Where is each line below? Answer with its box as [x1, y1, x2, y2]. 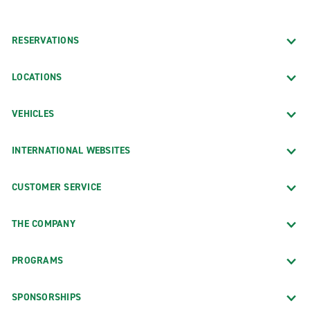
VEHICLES [12, 107, 54, 120]
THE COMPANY [12, 217, 75, 230]
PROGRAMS [12, 253, 63, 267]
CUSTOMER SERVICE [12, 180, 101, 194]
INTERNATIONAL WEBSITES [12, 143, 131, 157]
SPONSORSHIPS [12, 290, 81, 304]
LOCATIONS [12, 70, 62, 84]
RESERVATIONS [12, 33, 79, 47]
